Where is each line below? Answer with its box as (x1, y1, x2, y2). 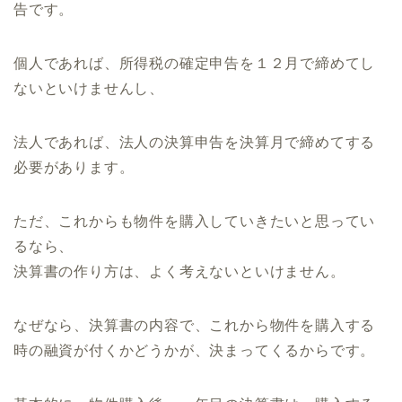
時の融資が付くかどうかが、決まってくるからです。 (13, 343, 376, 359)
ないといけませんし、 (13, 81, 165, 97)
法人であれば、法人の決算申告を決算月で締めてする (13, 135, 376, 151)
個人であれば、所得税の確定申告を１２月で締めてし (13, 56, 376, 72)
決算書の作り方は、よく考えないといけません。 (13, 264, 345, 280)
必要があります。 (13, 160, 135, 176)
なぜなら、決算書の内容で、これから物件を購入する (13, 318, 376, 334)
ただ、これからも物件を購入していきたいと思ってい (13, 214, 376, 230)
